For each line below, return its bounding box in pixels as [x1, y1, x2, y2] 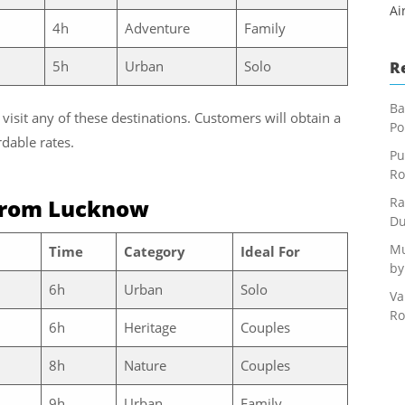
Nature [123, 355, 166, 374]
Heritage [123, 317, 176, 336]
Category [123, 241, 185, 260]
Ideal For [240, 241, 300, 260]
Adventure [124, 18, 190, 37]
